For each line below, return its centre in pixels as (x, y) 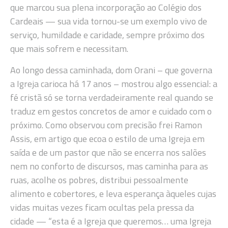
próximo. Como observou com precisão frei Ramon (106, 125)
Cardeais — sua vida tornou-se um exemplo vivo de (109, 21)
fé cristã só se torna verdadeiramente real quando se (112, 97)
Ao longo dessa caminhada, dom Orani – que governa (111, 70)
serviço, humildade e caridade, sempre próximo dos (107, 35)
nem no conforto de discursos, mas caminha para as (109, 166)
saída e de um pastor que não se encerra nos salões (108, 152)
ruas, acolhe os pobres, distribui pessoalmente (99, 180)
